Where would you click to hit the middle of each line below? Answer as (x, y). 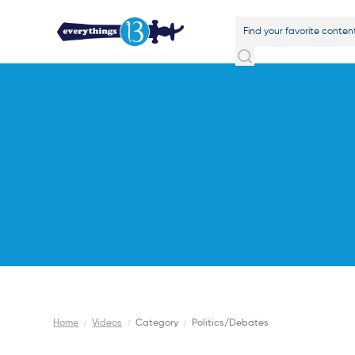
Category (157, 323)
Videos (107, 323)
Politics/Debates (231, 323)
